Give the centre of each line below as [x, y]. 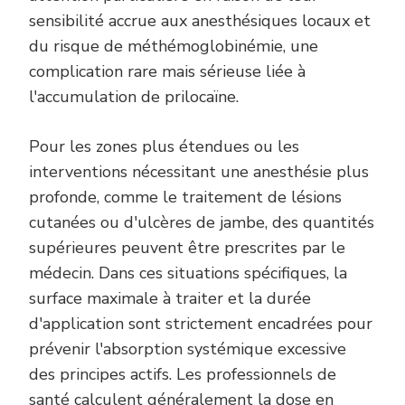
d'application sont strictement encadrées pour [201, 324]
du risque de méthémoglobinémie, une [174, 47]
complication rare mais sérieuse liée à [167, 72]
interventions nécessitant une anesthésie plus [199, 172]
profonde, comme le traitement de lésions [185, 198]
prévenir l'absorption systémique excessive [188, 349]
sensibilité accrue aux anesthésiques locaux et [200, 21]
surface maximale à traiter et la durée [170, 299]
